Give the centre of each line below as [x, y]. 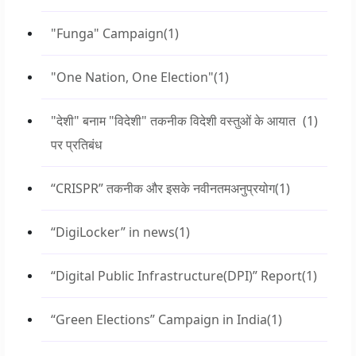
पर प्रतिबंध [76, 145]
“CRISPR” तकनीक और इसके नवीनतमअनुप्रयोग [163, 188]
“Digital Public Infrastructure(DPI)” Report [176, 276]
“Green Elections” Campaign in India [159, 319]
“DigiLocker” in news [113, 232]
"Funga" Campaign [107, 33]
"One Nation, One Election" [132, 77]
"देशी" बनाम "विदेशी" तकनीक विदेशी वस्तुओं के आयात [173, 121]
